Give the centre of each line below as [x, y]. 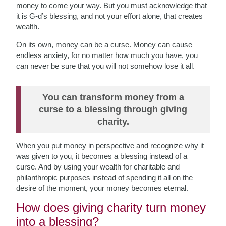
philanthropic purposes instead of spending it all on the [105, 177]
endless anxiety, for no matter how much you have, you [107, 55]
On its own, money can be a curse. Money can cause [104, 44]
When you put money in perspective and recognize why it [110, 145]
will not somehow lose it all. [151, 66]
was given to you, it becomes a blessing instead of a [102, 156]
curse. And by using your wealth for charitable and [98, 166]
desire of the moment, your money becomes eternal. [102, 188]
